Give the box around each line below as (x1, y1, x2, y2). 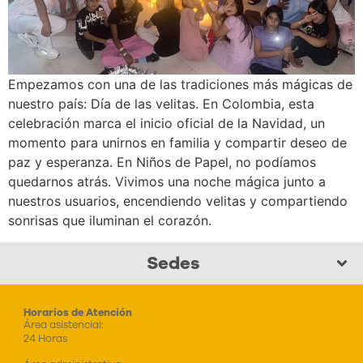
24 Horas (23, 331, 67, 345)
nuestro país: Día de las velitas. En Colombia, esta (8, 96, 314, 113)
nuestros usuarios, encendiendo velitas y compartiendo (8, 193, 348, 210)
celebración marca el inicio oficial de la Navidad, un (8, 115, 325, 132)
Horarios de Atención (23, 305, 132, 319)
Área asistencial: (23, 317, 104, 331)
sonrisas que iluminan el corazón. (8, 212, 211, 229)
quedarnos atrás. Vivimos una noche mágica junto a (8, 173, 326, 190)
